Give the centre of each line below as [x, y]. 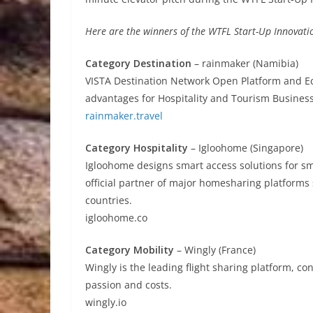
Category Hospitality [137, 148]
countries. [109, 200]
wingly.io [106, 302]
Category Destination [138, 63]
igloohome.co [116, 218]
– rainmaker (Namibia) [245, 63]
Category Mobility [130, 250]
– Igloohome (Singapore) [246, 148]
